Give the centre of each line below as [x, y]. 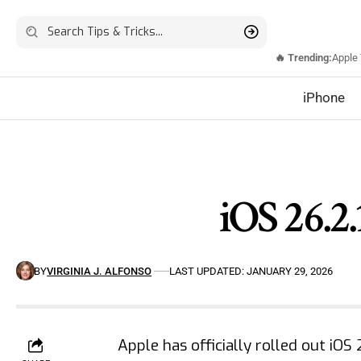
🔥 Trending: [303, 58]
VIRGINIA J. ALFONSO [100, 271]
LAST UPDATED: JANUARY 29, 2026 [251, 271]
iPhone [324, 97]
